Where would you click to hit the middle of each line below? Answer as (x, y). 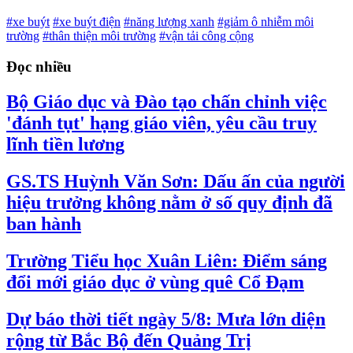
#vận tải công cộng (206, 36)
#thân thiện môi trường (99, 36)
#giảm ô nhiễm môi (266, 22)
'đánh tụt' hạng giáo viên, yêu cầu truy (162, 123)
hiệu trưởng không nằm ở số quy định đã (169, 202)
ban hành (44, 223)
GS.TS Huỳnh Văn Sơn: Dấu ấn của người (176, 181)
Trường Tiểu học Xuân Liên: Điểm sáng (167, 260)
